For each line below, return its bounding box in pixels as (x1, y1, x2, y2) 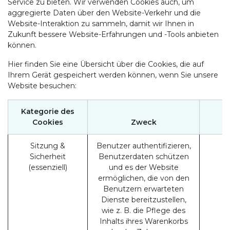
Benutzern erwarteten (103, 184, 184, 194)
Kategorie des (21, 107, 74, 116)
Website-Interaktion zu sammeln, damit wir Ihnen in (8, 19, 194, 28)
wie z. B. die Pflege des (102, 206, 185, 215)
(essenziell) (28, 163, 67, 172)
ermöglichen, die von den (98, 174, 189, 183)
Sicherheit (30, 152, 66, 161)
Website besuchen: (8, 81, 76, 90)
